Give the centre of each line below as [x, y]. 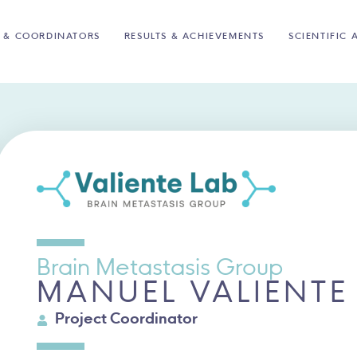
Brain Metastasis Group [160, 270]
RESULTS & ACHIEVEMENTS [194, 37]
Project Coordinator [126, 320]
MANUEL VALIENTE [193, 295]
